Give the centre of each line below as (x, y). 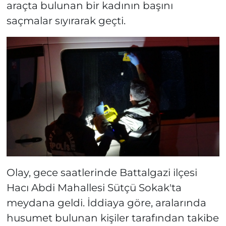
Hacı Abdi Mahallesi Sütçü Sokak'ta (94, 188)
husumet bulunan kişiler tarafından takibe (112, 218)
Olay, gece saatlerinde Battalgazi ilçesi (102, 173)
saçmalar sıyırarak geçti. (66, 20)
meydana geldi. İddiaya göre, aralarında (106, 203)
